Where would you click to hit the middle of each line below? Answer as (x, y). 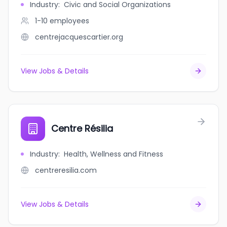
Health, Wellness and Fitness (113, 154)
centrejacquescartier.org (79, 37)
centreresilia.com (66, 170)
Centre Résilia (82, 128)
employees (69, 21)
